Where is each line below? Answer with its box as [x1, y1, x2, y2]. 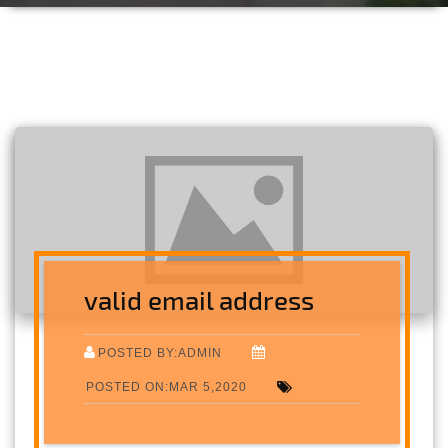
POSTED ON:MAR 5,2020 [86, 378, 248, 394]
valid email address [84, 283, 315, 315]
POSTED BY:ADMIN [98, 344, 223, 360]
